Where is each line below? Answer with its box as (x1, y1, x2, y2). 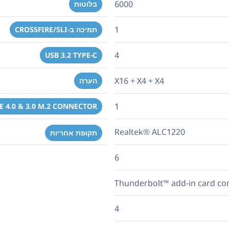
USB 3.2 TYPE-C (45, 50, 97, 60)
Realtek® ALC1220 (114, 126, 185, 138)
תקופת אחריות (50, 128, 97, 138)
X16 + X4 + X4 (114, 75, 164, 86)
